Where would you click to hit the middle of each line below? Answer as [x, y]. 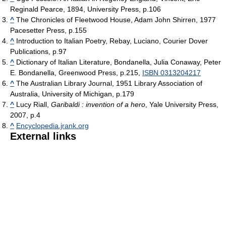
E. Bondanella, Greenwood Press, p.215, [76, 72]
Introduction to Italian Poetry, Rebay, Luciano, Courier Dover [111, 41]
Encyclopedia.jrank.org [52, 125]
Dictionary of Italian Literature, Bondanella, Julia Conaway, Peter [118, 62]
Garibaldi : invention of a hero [98, 104]
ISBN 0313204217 [172, 72]
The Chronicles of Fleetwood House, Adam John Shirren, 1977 [115, 19]
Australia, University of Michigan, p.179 [72, 94]
